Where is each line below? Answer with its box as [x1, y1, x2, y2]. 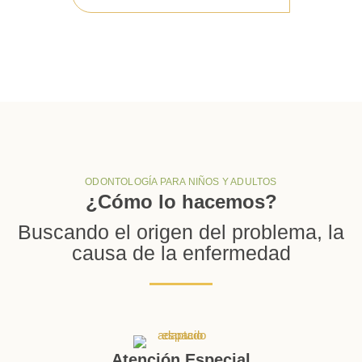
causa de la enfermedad [71, 242, 291, 264]
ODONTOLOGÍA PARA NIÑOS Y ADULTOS [85, 175, 277, 187]
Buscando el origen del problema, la [18, 221, 344, 243]
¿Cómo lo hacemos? [85, 190, 277, 213]
